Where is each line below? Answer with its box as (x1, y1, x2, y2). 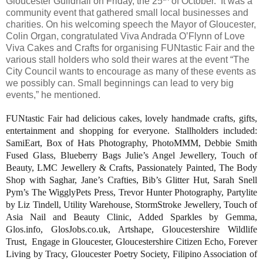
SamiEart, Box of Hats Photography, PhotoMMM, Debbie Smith (6, 138, 257, 149)
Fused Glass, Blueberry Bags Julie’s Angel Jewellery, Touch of (6, 150, 257, 161)
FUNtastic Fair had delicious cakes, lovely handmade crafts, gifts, (6, 113, 257, 124)
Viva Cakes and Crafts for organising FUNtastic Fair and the (6, 43, 255, 53)
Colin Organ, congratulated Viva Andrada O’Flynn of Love (6, 31, 245, 42)
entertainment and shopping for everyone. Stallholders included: (6, 126, 257, 136)
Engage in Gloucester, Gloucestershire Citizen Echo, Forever (32, 237, 257, 247)
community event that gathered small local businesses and (6, 8, 248, 18)
